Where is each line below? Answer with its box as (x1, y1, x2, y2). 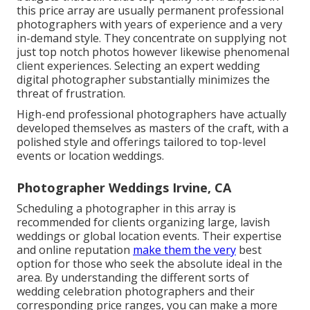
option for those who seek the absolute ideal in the (17, 255, 282, 271)
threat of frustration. (17, 85, 125, 101)
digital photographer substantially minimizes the (17, 71, 270, 87)
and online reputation (17, 241, 133, 257)
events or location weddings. (17, 147, 164, 163)
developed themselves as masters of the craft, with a (17, 120, 289, 136)
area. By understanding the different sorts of (17, 269, 249, 285)
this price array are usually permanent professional (17, 2, 284, 18)
